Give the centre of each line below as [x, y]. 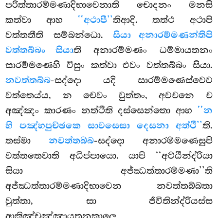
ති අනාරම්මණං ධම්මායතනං [143, 50]
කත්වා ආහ [42, 20]
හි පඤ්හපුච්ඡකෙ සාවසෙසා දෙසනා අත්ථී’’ [104, 126]
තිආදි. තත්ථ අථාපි [163, 20]
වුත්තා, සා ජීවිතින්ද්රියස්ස [109, 201]
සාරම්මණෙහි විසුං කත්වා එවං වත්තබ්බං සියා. [109, 65]
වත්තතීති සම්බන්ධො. [59, 35]
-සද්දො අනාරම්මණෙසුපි [153, 141]
